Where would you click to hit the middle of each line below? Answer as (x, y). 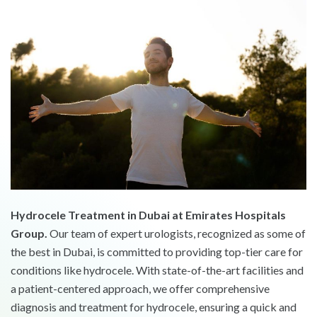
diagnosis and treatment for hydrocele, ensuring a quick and (154, 307)
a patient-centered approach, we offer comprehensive (140, 289)
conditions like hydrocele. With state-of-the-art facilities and (157, 270)
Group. (29, 234)
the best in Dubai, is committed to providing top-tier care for (157, 252)
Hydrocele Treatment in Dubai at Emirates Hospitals (148, 215)
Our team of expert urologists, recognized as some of (177, 234)
